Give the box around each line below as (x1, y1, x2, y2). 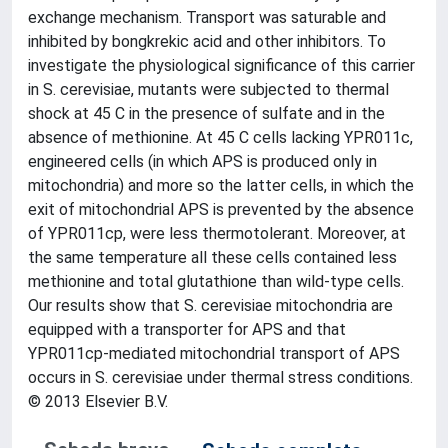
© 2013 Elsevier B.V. (28, 392, 168, 411)
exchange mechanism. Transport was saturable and (28, 8, 386, 27)
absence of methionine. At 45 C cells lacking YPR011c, (28, 128, 413, 147)
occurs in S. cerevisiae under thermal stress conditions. (28, 368, 413, 387)
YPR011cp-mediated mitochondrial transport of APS (28, 344, 400, 363)
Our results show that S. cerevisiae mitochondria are (28, 296, 393, 315)
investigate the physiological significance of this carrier (28, 56, 415, 75)
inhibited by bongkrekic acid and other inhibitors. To (28, 32, 386, 51)
